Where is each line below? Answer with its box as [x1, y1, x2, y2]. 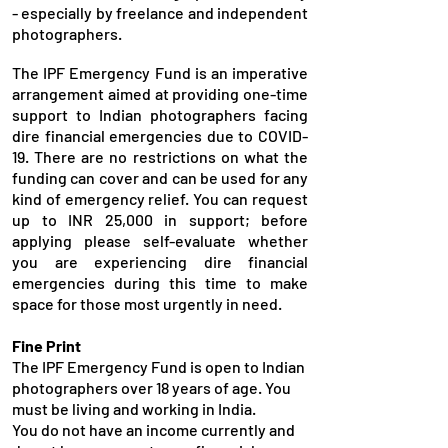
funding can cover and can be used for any [12, 168, 308, 187]
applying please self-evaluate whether [12, 231, 308, 250]
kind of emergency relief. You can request [12, 189, 308, 208]
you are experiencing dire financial [12, 252, 308, 271]
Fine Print [12, 336, 81, 355]
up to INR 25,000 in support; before [12, 210, 308, 229]
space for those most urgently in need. [12, 294, 282, 313]
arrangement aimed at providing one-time [12, 84, 308, 103]
